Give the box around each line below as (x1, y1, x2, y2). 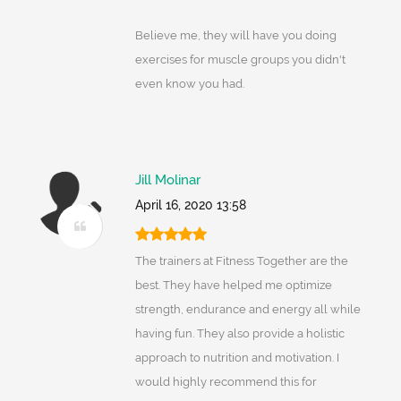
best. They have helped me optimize (134, 278, 332, 293)
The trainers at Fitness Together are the (134, 254, 348, 269)
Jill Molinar (134, 172, 200, 189)
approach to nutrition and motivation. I (134, 351, 339, 365)
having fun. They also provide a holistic (134, 327, 345, 341)
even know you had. (134, 77, 244, 91)
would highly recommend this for (134, 375, 317, 389)
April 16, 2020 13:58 (134, 198, 246, 213)
